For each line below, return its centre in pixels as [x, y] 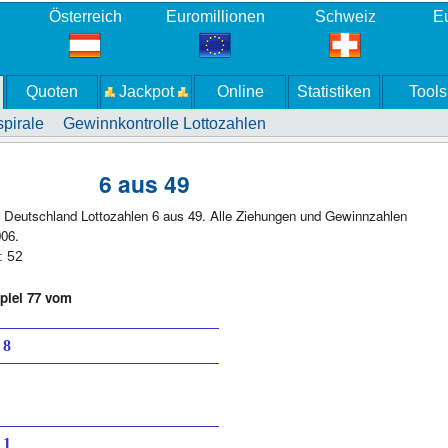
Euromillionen [215, 16]
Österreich [85, 16]
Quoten [52, 91]
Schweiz [345, 16]
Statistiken [334, 91]
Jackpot [146, 91]
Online [240, 91]
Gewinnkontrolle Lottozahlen [164, 123]
